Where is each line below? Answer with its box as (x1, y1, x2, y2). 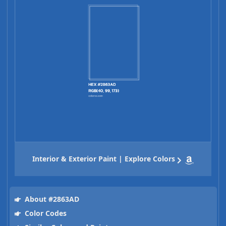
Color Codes (22, 208, 67, 218)
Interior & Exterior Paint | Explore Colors (32, 154, 175, 164)
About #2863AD (22, 194, 79, 204)
